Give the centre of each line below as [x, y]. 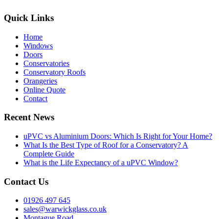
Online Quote [44, 89]
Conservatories [46, 63]
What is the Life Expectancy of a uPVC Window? [101, 162]
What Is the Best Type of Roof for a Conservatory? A [106, 145]
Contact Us [26, 181]
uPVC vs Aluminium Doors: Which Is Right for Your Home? [118, 136]
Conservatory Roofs [55, 72]
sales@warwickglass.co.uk [65, 209]
